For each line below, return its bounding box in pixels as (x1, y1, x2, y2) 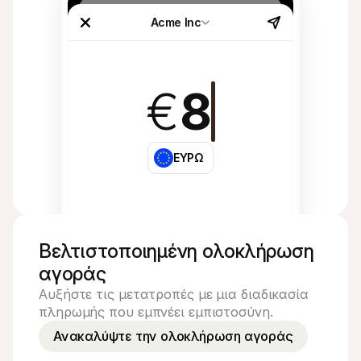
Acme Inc (150, 15, 201, 29)
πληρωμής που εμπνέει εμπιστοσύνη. (39, 304, 273, 320)
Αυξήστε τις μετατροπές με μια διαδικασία (39, 286, 309, 302)
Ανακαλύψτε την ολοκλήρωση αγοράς (53, 328, 293, 344)
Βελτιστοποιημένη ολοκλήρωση (39, 239, 314, 263)
